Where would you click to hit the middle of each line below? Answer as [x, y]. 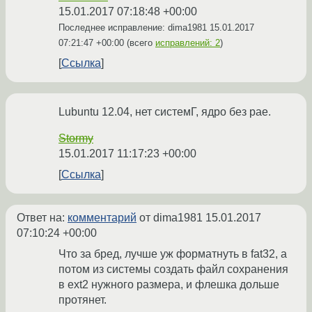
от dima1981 [171, 218]
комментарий [102, 218]
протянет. [83, 300]
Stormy [76, 139]
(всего [140, 43]
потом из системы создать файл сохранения [173, 270]
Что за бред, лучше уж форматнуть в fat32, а [173, 254]
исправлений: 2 [188, 43]
